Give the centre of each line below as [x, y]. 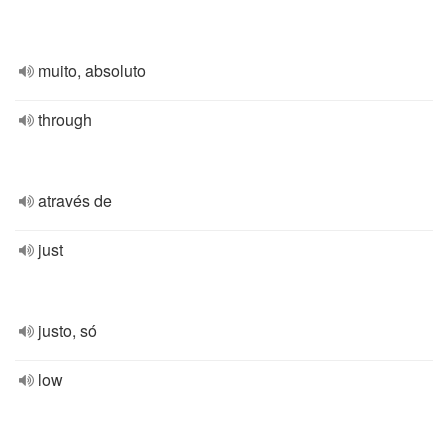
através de [75, 200]
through [65, 119]
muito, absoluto [92, 70]
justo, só [67, 330]
